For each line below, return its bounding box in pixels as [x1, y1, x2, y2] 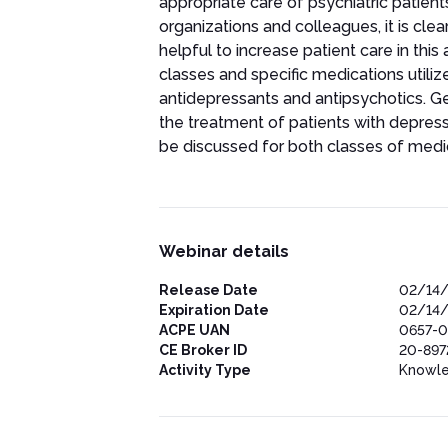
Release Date [158, 282, 258, 298]
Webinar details [158, 242, 289, 261]
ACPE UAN [158, 322, 230, 338]
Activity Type [158, 362, 251, 378]
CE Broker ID [158, 342, 247, 358]
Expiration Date [158, 302, 269, 318]
